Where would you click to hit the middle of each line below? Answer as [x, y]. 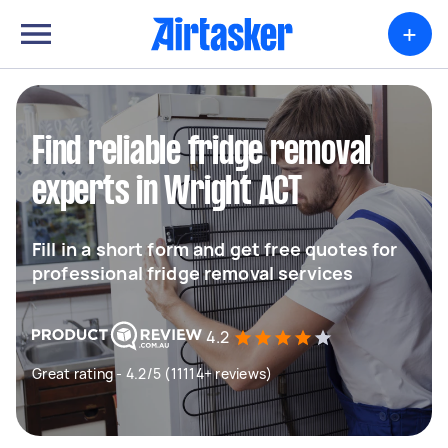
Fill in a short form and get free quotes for [215, 249]
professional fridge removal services [193, 273]
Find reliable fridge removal [201, 153]
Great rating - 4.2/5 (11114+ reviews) [152, 373]
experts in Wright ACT [167, 193]
